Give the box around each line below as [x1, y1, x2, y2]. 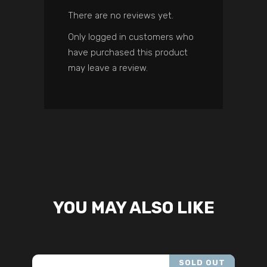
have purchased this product [68, 47, 188, 58]
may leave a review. [68, 63, 148, 74]
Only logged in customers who [68, 32, 194, 43]
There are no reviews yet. [68, 10, 173, 21]
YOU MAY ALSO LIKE [52, 198, 215, 218]
